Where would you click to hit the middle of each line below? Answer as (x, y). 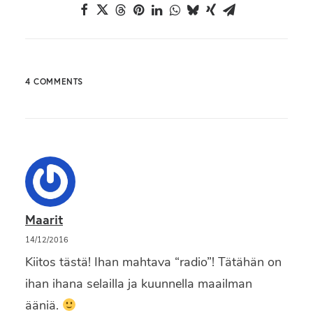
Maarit (44, 219)
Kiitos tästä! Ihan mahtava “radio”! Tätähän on (153, 262)
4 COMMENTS (54, 81)
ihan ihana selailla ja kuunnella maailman (139, 284)
